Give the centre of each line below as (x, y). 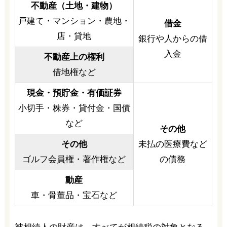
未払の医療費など (173, 144)
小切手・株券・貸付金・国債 (74, 108)
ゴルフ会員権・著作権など (74, 159)
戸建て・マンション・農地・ (74, 21)
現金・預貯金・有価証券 (74, 93)
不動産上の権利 (74, 57)
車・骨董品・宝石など (74, 195)
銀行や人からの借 (173, 39)
